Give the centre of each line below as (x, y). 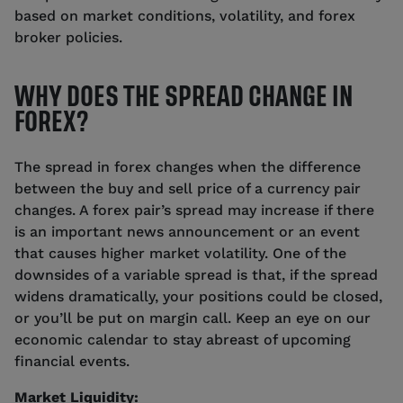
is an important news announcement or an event (187, 231)
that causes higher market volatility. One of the (180, 253)
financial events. (72, 361)
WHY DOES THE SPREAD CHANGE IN (184, 96)
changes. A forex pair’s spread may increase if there (194, 210)
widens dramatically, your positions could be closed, (198, 296)
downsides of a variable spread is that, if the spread (196, 274)
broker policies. (68, 37)
